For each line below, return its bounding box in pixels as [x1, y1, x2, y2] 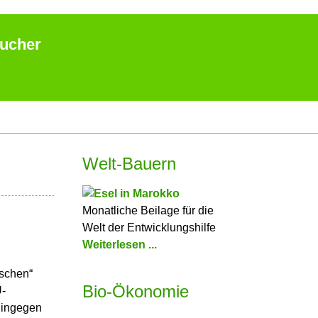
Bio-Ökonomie [82, 282, 189, 301]
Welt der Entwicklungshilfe [82, 221, 216, 234]
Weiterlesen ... [82, 238, 157, 251]
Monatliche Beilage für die [82, 204, 214, 216]
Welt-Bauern [82, 154, 176, 173]
